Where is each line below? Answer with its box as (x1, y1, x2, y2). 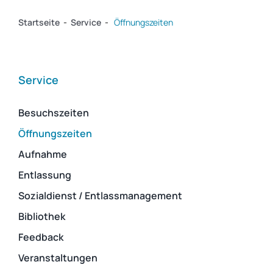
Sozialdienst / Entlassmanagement (18, 189, 182, 203)
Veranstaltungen (18, 251, 97, 265)
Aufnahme (18, 147, 67, 161)
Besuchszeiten (18, 106, 89, 120)
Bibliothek (18, 210, 65, 224)
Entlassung (18, 168, 71, 182)
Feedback (18, 230, 63, 244)
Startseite (18, 16, 60, 29)
